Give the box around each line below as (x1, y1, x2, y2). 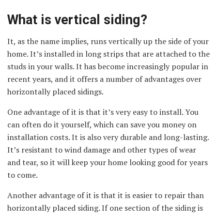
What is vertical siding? (7, 12, 147, 28)
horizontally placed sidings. (7, 86, 104, 97)
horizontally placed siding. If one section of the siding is (7, 202, 203, 214)
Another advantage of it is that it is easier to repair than (7, 190, 204, 201)
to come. (7, 170, 38, 181)
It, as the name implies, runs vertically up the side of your (7, 36, 209, 47)
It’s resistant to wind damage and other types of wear (7, 144, 196, 155)
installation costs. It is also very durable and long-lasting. (7, 132, 209, 143)
